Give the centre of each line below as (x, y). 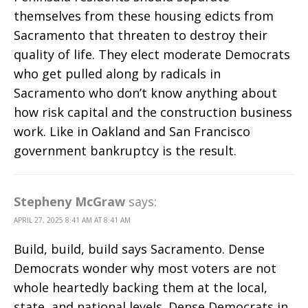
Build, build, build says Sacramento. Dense (139, 249)
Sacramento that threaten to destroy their (141, 35)
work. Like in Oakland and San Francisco (132, 132)
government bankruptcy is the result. (125, 151)
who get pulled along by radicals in (117, 74)
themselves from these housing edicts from (144, 16)
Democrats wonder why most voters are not (145, 268)
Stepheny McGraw (69, 202)
